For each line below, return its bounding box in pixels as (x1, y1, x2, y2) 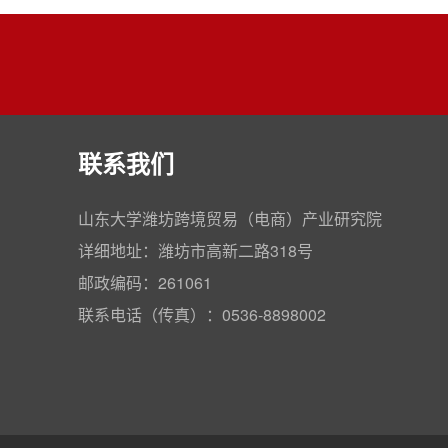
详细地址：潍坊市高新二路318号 (77, 239, 313, 263)
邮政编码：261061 (77, 271, 212, 295)
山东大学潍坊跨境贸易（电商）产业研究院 (77, 207, 382, 231)
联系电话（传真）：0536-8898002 (77, 303, 326, 327)
